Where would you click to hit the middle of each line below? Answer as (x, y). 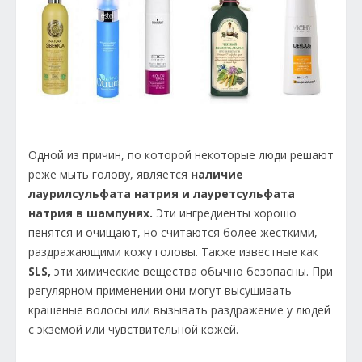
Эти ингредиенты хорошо (225, 213)
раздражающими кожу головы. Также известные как (173, 251)
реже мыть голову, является (108, 174)
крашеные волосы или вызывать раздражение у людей (179, 309)
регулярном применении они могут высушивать (160, 290)
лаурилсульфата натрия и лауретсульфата (162, 193)
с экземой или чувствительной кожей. (133, 329)
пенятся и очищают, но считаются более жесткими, (173, 232)
